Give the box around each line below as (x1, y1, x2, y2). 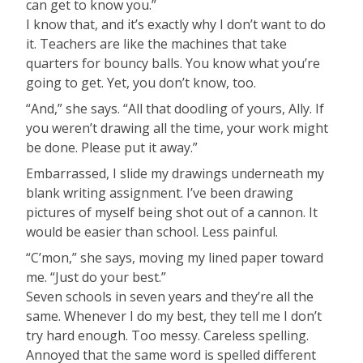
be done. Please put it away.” (26, 138, 198, 156)
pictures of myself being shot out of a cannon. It (26, 203, 318, 221)
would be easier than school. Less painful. (26, 222, 278, 241)
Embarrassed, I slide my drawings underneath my (26, 164, 324, 182)
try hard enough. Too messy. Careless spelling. (26, 326, 309, 344)
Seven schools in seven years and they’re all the (26, 287, 314, 305)
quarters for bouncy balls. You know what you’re (26, 53, 320, 72)
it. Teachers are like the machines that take (26, 34, 287, 53)
